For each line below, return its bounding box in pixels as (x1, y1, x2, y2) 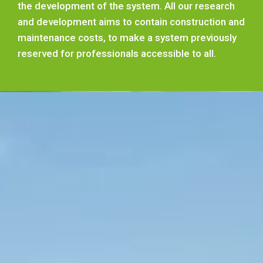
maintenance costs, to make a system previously (18, 32, 237, 43)
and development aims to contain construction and (18, 16, 245, 28)
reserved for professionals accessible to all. (18, 48, 216, 59)
